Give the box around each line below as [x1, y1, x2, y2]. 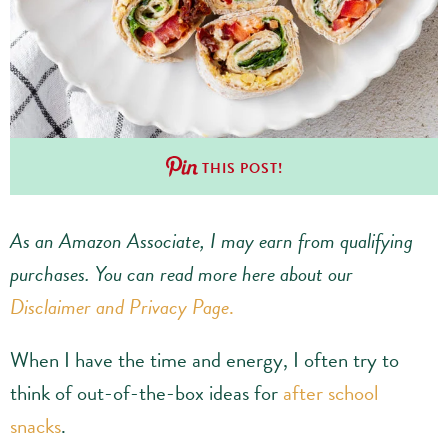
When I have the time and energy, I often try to [10, 343, 399, 376]
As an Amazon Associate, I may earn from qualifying [10, 224, 413, 257]
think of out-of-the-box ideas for [10, 376, 283, 409]
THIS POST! [201, 157, 283, 179]
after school [283, 376, 378, 409]
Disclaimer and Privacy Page [10, 290, 229, 323]
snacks [10, 409, 61, 442]
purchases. [10, 257, 95, 290]
